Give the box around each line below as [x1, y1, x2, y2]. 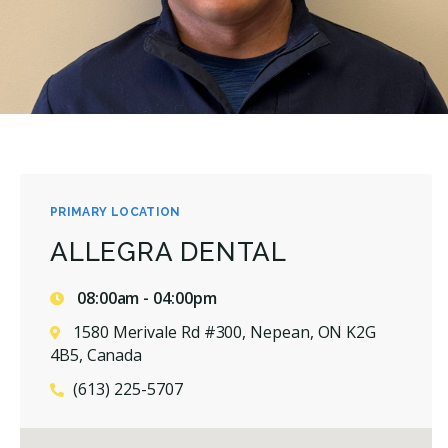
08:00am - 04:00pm [73, 286, 217, 309]
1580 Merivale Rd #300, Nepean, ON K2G [73, 320, 377, 343]
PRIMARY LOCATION [50, 204, 181, 219]
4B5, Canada [50, 343, 143, 366]
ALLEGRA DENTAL [50, 236, 287, 267]
